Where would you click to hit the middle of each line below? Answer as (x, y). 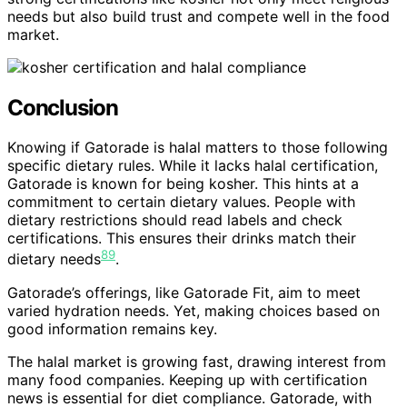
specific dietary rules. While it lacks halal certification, (193, 166)
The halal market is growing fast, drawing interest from (197, 361)
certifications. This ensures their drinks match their (182, 238)
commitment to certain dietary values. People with (181, 202)
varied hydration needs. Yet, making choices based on (194, 310)
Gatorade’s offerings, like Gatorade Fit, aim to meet (184, 292)
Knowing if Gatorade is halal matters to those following (198, 148)
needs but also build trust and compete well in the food (199, 16)
